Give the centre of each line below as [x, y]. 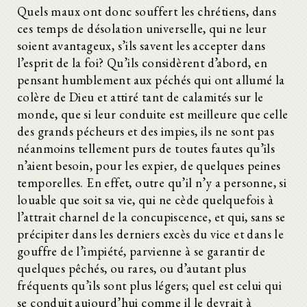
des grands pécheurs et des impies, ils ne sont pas [146, 131]
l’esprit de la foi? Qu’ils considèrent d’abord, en [142, 62]
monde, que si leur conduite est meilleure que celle [153, 114]
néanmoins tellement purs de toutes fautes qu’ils [146, 148]
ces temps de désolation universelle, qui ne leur [142, 28]
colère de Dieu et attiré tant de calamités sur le [140, 97]
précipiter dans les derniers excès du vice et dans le [151, 234]
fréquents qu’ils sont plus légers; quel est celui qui [150, 285]
